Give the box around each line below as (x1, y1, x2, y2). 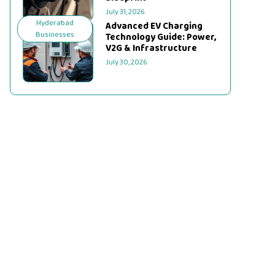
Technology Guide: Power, (106, 30, 217, 45)
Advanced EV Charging (106, 19, 203, 34)
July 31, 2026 (106, 6, 145, 18)
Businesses (36, 28, 75, 41)
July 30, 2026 (106, 56, 148, 68)
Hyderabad (36, 17, 74, 29)
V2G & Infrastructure (106, 41, 198, 56)
